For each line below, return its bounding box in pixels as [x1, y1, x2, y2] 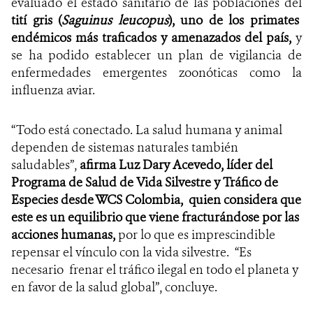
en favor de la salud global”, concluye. [11, 278, 217, 296]
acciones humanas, [11, 226, 115, 243]
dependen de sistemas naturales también [11, 138, 238, 156]
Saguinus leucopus [61, 11, 168, 29]
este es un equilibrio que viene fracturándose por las [11, 208, 299, 226]
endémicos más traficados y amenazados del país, [11, 29, 296, 46]
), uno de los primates [168, 11, 299, 29]
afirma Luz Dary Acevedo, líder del [80, 156, 272, 173]
